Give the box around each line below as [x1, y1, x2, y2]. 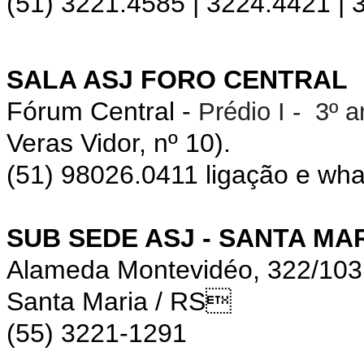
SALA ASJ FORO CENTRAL [6, 64, 348, 94]
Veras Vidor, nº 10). [6, 128, 231, 158]
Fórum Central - [6, 96, 198, 126]
